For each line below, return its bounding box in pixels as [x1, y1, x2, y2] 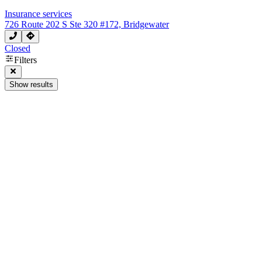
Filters [14, 54, 37, 65]
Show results [9, 80, 53, 89]
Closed [5, 43, 30, 53]
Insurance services [5, 9, 72, 19]
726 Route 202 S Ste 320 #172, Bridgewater [5, 19, 169, 30]
